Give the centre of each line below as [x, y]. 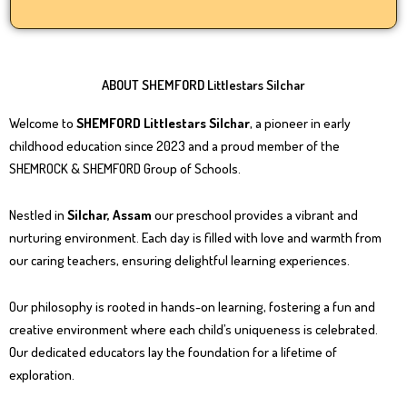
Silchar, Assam [109, 214]
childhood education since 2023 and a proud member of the [174, 145]
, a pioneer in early [300, 123]
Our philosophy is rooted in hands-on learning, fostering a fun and [192, 307]
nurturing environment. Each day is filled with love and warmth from [195, 237]
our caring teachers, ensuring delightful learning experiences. [179, 260]
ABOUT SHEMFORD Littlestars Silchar [203, 84]
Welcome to [43, 123]
